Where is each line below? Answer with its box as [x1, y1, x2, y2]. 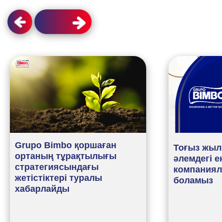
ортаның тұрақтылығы [15, 151, 116, 161]
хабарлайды [15, 183, 69, 194]
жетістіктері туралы [15, 172, 102, 183]
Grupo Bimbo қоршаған [15, 140, 116, 150]
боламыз [173, 175, 213, 185]
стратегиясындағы [15, 162, 99, 172]
